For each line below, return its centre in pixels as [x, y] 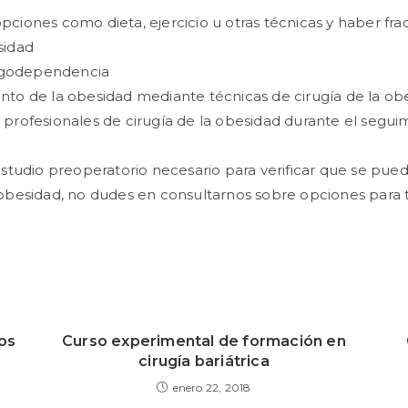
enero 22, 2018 [212, 388]
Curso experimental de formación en [204, 341]
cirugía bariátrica [204, 361]
